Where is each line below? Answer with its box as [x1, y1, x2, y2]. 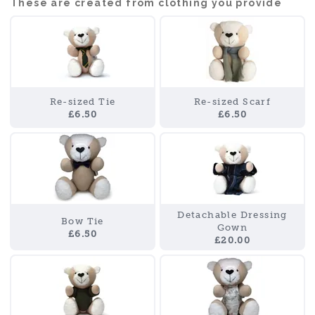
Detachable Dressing [177, 210, 288, 220]
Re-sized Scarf [193, 96, 271, 107]
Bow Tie [61, 216, 104, 226]
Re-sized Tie [49, 96, 116, 107]
